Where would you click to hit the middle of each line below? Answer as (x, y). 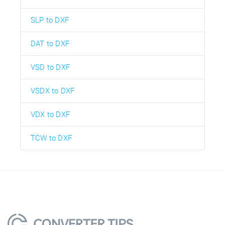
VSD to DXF (50, 68)
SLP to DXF (50, 20)
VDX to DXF (50, 115)
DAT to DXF (50, 44)
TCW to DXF (51, 138)
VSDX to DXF (53, 91)
